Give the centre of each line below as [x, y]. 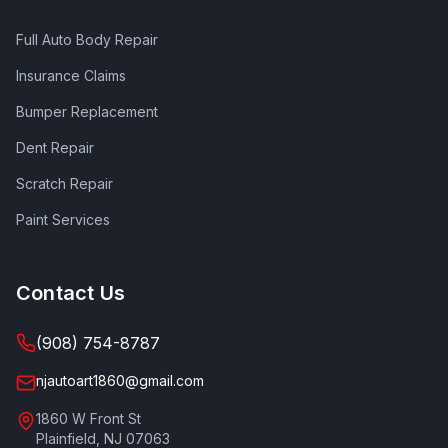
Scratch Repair [64, 183]
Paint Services [63, 219]
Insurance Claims [71, 75]
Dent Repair [55, 147]
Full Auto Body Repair [87, 39]
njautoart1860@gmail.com [120, 380]
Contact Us [70, 293]
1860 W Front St [88, 418]
